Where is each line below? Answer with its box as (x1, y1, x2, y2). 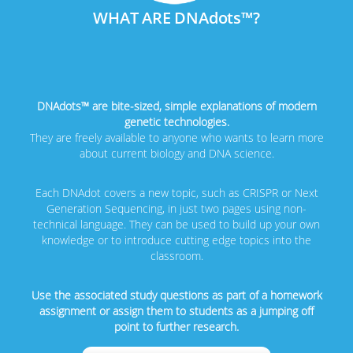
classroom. (150, 247, 203, 263)
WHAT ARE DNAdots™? (93, 6, 260, 28)
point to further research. (114, 318, 239, 334)
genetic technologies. (124, 113, 229, 129)
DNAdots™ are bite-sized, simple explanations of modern (36, 98, 317, 113)
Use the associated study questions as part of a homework (31, 287, 322, 303)
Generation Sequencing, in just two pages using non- (46, 200, 307, 216)
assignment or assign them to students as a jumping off (39, 303, 314, 318)
